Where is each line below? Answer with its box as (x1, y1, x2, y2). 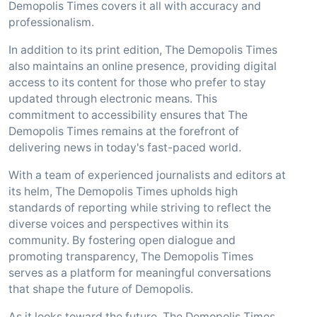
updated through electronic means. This (8, 92, 217, 105)
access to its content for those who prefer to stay (8, 76, 266, 89)
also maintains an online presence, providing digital (8, 59, 277, 73)
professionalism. (8, 16, 94, 29)
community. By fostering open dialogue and (8, 234, 236, 247)
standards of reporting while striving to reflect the (8, 201, 271, 214)
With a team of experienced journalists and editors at (8, 168, 286, 182)
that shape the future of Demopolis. (8, 282, 193, 296)
